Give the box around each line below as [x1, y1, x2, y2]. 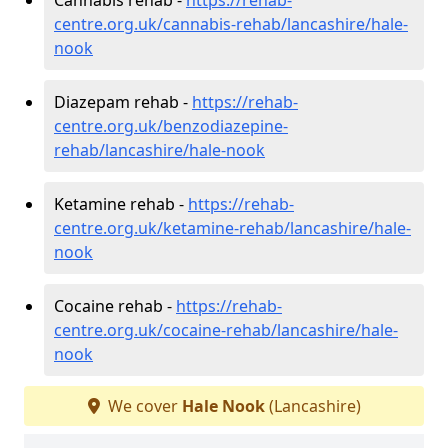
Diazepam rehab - [54, 90, 192, 113]
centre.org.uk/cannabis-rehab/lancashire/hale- [54, 12, 408, 35]
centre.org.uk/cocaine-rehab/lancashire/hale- [54, 318, 398, 341]
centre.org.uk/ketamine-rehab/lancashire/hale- [54, 216, 411, 239]
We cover [103, 394, 182, 417]
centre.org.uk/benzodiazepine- [54, 114, 288, 137]
